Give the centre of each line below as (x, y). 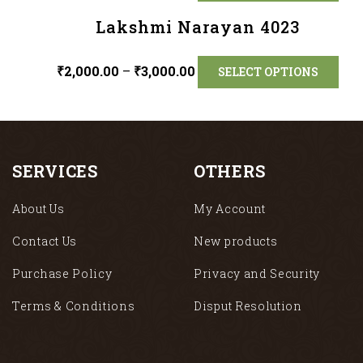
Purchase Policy (62, 273)
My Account (230, 209)
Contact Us (45, 241)
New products (236, 241)
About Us (38, 209)
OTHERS (230, 171)
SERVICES (55, 171)
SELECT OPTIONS (268, 72)
